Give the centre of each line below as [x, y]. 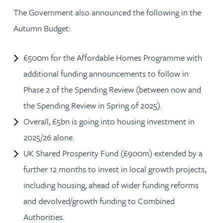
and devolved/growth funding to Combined [99, 201]
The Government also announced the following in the [107, 12]
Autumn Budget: [42, 28]
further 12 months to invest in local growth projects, [115, 169]
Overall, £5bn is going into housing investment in [109, 121]
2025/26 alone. [49, 137]
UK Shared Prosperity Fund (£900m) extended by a [113, 153]
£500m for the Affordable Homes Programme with [113, 57]
